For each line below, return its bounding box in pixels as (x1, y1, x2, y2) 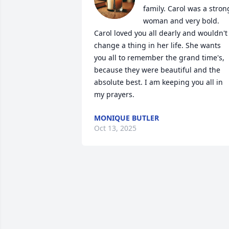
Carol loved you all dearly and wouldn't (94, 28, 227, 38)
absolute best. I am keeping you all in (94, 77, 223, 87)
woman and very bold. (143, 16, 219, 26)
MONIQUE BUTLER (94, 113, 159, 123)
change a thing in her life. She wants (94, 40, 221, 50)
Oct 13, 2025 (94, 123, 136, 133)
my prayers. (94, 89, 134, 99)
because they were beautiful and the (94, 65, 220, 75)
